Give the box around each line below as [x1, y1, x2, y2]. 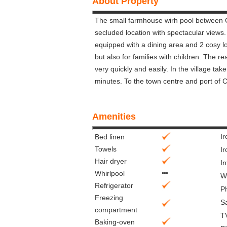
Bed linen [95, 133, 125, 141]
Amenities [92, 111, 136, 122]
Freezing [95, 194, 123, 202]
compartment [95, 206, 137, 214]
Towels [95, 145, 117, 153]
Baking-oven [95, 218, 135, 226]
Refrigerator [95, 181, 133, 190]
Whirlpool [95, 169, 125, 177]
